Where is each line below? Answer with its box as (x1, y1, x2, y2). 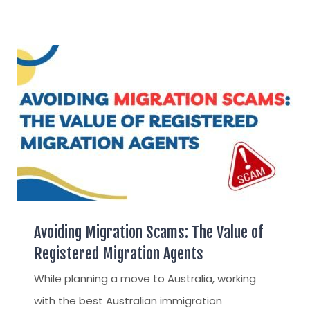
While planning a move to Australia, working (34, 271, 256, 286)
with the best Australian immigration (34, 293, 222, 308)
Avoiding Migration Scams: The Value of (34, 223, 263, 241)
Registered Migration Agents (34, 244, 203, 263)
